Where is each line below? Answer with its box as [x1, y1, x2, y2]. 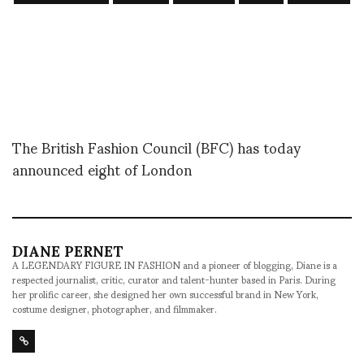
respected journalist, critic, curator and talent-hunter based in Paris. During [12, 264, 336, 293]
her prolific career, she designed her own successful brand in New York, [12, 279, 318, 308]
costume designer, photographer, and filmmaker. [12, 293, 217, 323]
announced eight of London [12, 147, 192, 191]
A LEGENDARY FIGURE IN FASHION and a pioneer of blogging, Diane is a [12, 249, 337, 279]
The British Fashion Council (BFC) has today [12, 125, 301, 169]
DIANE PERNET [12, 227, 123, 271]
